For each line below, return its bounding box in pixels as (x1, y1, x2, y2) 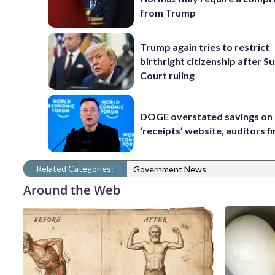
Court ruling (140, 69, 195, 81)
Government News (133, 164, 206, 175)
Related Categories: (36, 163, 114, 174)
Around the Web (23, 181, 120, 198)
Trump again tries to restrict (140, 41, 270, 53)
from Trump (140, 7, 196, 19)
